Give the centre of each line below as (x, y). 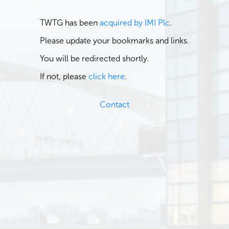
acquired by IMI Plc (135, 22)
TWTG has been (70, 22)
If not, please (64, 76)
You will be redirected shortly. (95, 58)
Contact (114, 104)
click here (107, 76)
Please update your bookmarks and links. (114, 40)
